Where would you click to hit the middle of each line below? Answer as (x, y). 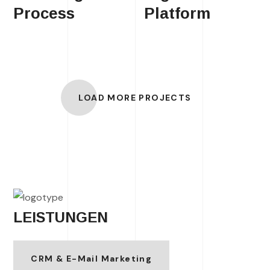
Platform (177, 13)
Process (44, 13)
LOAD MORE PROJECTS (135, 98)
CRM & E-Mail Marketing (92, 258)
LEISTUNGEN (61, 217)
